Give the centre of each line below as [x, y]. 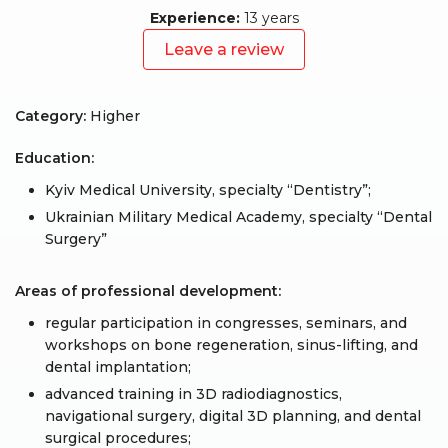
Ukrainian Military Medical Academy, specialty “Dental [238, 217]
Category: [52, 116]
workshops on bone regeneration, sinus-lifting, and [231, 345]
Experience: [194, 18]
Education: [54, 158]
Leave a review [224, 49]
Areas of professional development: [148, 291]
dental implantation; [118, 367]
